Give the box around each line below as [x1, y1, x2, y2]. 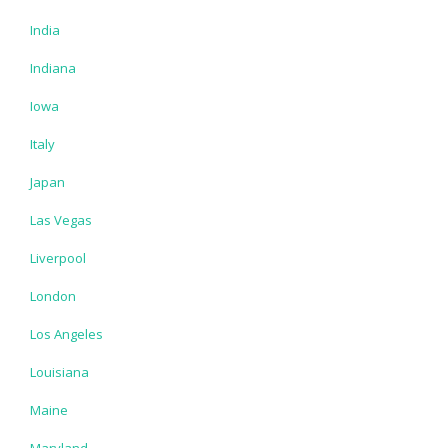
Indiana [30, 58, 76, 77]
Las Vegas [30, 210, 92, 229]
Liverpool [30, 248, 86, 267]
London [30, 286, 76, 305]
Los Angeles [30, 324, 103, 343]
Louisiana [30, 362, 89, 381]
